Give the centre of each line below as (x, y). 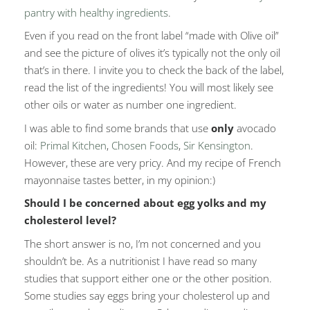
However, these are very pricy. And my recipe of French (153, 162)
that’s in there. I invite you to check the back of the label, (154, 70)
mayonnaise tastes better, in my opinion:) (120, 180)
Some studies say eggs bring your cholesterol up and (147, 295)
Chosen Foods (145, 145)
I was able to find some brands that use (118, 128)
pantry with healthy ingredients (96, 12)
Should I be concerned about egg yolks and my (145, 203)
